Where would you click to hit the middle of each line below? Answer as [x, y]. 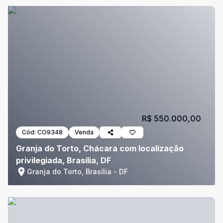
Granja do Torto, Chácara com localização [100, 148]
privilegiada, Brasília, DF [63, 160]
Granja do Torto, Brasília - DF [77, 171]
